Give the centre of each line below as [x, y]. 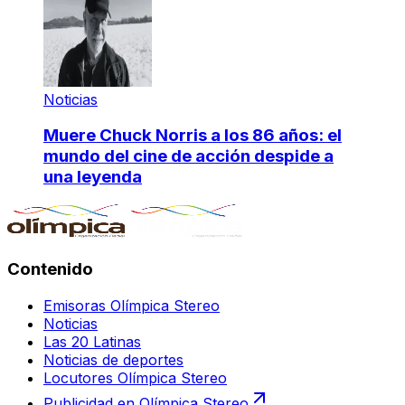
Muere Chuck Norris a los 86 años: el [193, 136]
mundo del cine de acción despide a [188, 156]
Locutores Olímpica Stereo [135, 377]
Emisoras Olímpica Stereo [132, 305]
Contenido [50, 268]
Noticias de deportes [113, 359]
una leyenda [93, 177]
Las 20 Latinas [92, 341]
